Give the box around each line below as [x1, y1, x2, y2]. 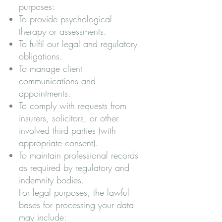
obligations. [19, 50, 62, 62]
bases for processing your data [19, 199, 134, 211]
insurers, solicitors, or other [19, 112, 118, 124]
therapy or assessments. [19, 25, 107, 37]
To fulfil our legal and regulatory [19, 38, 137, 50]
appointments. [19, 87, 71, 99]
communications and [19, 75, 96, 87]
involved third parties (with [19, 124, 116, 136]
